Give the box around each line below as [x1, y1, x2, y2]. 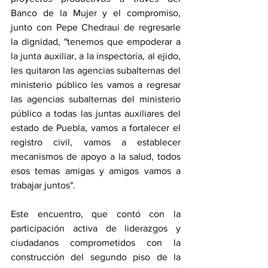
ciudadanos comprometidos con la [11, 237, 181, 248]
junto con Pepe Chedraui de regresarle [11, 22, 181, 33]
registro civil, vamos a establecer [11, 137, 181, 148]
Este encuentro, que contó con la [11, 209, 181, 220]
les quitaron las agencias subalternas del [11, 65, 181, 76]
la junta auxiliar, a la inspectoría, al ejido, [11, 51, 181, 62]
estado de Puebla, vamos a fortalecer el [11, 123, 181, 133]
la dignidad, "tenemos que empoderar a [11, 36, 181, 47]
